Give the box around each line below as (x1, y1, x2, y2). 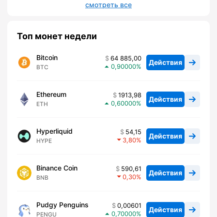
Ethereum (36, 90, 66, 99)
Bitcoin (36, 53, 58, 62)
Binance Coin (36, 164, 77, 172)
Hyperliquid (36, 127, 73, 136)
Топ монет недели (17, 31, 97, 42)
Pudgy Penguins (36, 201, 89, 209)
